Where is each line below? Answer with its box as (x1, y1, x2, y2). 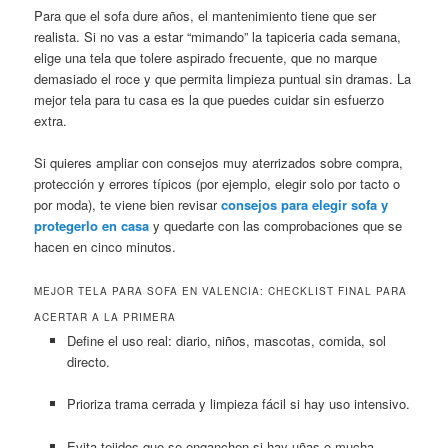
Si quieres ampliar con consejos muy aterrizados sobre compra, (34, 153, 404, 173)
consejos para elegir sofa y (221, 195, 389, 215)
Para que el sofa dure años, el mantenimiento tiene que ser (34, 6, 377, 26)
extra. (34, 111, 68, 131)
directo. (66, 352, 110, 372)
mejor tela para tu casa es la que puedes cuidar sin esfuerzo (34, 90, 385, 110)
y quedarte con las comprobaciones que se (149, 216, 403, 236)
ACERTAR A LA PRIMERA (34, 310, 177, 325)
